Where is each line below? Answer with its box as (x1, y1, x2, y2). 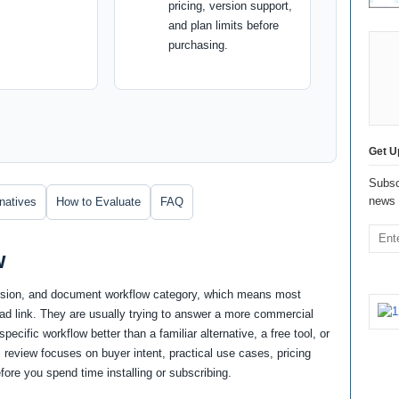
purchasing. (168, 37, 229, 52)
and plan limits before (168, 18, 280, 32)
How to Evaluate (56, 194, 141, 208)
